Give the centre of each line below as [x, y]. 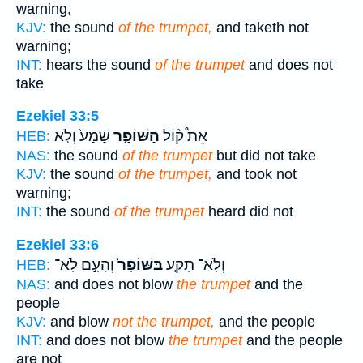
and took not [254, 175]
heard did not [249, 212]
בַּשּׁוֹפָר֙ [139, 265]
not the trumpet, [164, 322]
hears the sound [98, 64]
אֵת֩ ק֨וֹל [184, 137]
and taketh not [261, 27]
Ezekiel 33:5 [58, 116]
